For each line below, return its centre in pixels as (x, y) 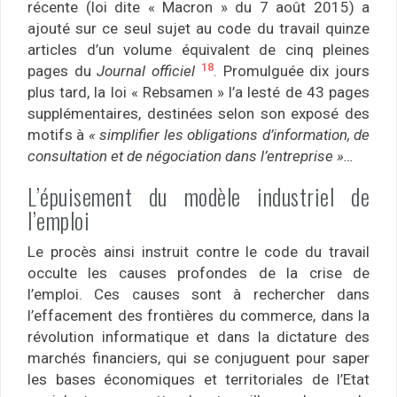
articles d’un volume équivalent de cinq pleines (198, 50)
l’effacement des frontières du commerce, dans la (198, 316)
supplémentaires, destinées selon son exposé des (198, 114)
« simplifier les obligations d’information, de (229, 135)
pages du (62, 71)
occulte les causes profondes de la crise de (198, 273)
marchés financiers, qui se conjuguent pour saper (198, 358)
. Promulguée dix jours (292, 71)
